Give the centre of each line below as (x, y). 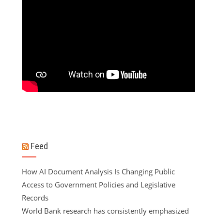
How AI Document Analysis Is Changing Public (98, 171)
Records (35, 197)
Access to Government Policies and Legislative (99, 184)
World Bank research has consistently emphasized (105, 210)
